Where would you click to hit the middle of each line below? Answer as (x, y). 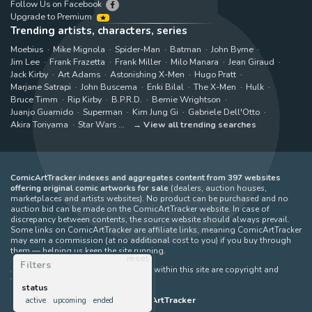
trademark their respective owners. (76, 280)
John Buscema (109, 86)
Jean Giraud (251, 61)
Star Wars (97, 124)
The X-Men (215, 86)
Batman (186, 49)
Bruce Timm (34, 99)
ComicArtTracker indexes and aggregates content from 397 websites (146, 177)
